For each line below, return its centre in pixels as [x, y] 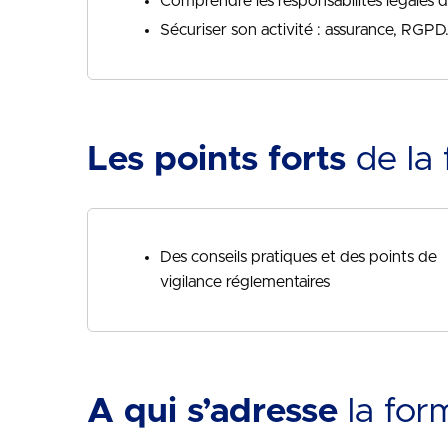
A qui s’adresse [212, 411]
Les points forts [216, 159]
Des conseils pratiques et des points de [298, 257]
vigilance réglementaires [245, 282]
